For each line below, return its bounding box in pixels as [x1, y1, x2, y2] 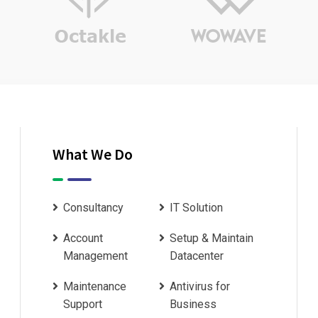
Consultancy [63, 201, 124, 214]
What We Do [53, 144, 133, 164]
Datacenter [170, 249, 224, 263]
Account [63, 231, 103, 245]
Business [170, 297, 216, 311]
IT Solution [170, 201, 223, 214]
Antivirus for [170, 280, 230, 293]
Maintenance [63, 280, 126, 293]
